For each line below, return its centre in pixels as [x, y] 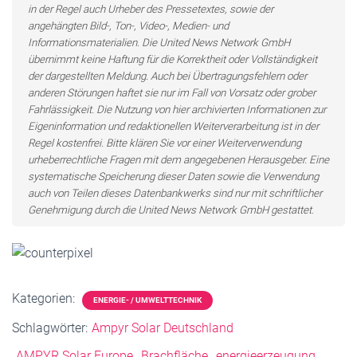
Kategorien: [45, 299]
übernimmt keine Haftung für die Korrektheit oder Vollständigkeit [173, 59]
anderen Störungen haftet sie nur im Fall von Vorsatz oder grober [172, 93]
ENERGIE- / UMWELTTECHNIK [147, 300]
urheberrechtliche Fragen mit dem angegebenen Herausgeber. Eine [178, 160]
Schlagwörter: [50, 328]
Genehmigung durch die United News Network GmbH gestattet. [171, 210]
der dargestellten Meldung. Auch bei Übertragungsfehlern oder [167, 76]
